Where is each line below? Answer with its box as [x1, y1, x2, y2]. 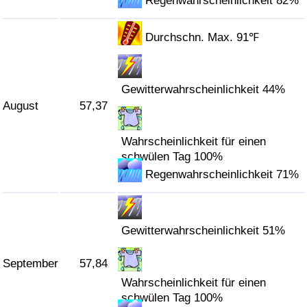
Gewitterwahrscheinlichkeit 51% [121, 224, 286, 238]
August [3, 99, 38, 113]
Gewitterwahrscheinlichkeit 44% [121, 83, 286, 97]
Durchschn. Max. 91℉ [145, 31, 260, 45]
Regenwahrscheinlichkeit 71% [145, 168, 299, 182]
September [3, 257, 58, 271]
